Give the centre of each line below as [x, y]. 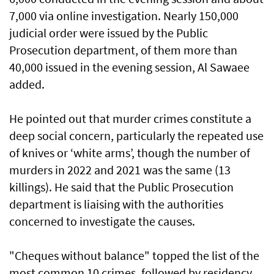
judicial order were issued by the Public [109, 33]
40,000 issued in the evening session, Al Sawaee [129, 67]
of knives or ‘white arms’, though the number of [130, 153]
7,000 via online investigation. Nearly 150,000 [124, 16]
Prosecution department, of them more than [123, 50]
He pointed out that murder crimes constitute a [130, 119]
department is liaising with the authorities [116, 204]
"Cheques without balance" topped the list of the [134, 256]
